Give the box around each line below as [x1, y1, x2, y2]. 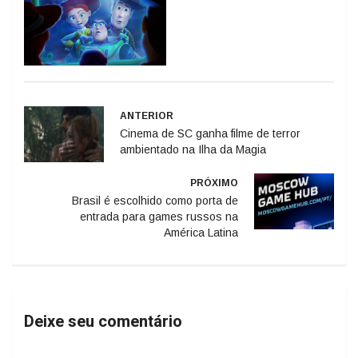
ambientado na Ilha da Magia [120, 141, 266, 155]
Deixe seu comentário [24, 308, 182, 332]
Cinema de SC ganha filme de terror [120, 125, 300, 139]
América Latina [164, 225, 238, 238]
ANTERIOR [120, 109, 173, 121]
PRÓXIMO [190, 176, 238, 188]
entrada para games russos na [80, 209, 238, 222]
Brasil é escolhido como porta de [72, 193, 238, 206]
